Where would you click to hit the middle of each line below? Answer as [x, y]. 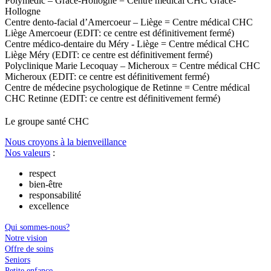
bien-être [46, 184]
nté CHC [72, 122]
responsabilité [55, 195]
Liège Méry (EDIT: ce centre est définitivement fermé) [109, 55]
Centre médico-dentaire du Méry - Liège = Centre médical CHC [127, 44]
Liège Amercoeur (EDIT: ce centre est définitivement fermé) [119, 33]
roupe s [36, 122]
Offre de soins [29, 249]
